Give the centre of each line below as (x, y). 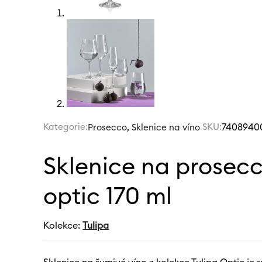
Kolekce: (63, 225)
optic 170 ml (108, 197)
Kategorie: (66, 127)
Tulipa (96, 225)
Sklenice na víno (166, 128)
